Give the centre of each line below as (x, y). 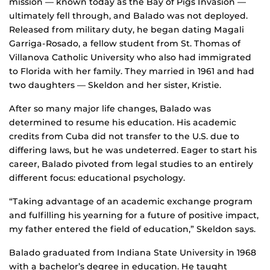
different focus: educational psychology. (97, 178)
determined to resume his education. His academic (123, 123)
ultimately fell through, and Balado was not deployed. (128, 16)
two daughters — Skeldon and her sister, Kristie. (115, 85)
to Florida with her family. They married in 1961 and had (132, 71)
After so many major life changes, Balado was (110, 109)
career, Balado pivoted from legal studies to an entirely (131, 164)
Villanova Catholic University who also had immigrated (130, 58)
